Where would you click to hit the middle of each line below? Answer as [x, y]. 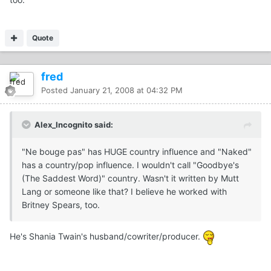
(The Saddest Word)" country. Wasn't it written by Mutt [130, 178]
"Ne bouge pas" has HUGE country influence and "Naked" [137, 152]
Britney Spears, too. [61, 205]
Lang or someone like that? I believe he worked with [124, 192]
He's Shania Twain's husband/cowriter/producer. [106, 237]
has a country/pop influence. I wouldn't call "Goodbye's [130, 165]
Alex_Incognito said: [74, 125]
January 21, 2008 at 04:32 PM [126, 90]
